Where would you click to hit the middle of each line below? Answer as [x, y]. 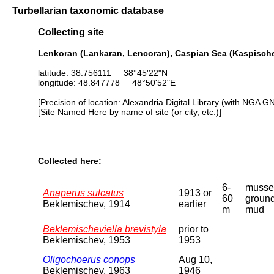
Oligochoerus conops [89, 259]
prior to [194, 229]
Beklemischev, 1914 [87, 204]
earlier [192, 204]
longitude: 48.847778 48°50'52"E [107, 82]
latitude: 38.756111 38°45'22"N [103, 72]
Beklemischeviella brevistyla [105, 229]
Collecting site [71, 32]
